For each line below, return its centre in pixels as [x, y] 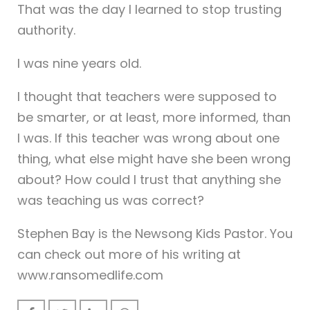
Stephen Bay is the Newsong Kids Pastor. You [155, 233]
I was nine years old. [79, 63]
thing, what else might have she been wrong [154, 158]
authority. [46, 30]
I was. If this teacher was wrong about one [148, 138]
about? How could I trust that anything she [149, 179]
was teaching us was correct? [111, 200]
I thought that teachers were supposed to [147, 96]
